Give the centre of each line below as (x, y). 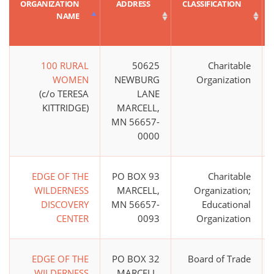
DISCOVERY (65, 205)
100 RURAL (65, 66)
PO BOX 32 (136, 259)
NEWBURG (137, 80)
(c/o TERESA (64, 94)
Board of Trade (219, 259)
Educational (226, 205)
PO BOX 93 (136, 176)
